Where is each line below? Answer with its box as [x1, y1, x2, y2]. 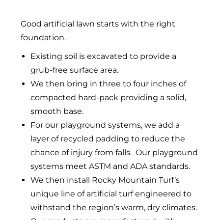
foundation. [21, 33, 68, 43]
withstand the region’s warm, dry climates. [30, 203, 197, 213]
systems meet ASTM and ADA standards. [30, 162, 190, 171]
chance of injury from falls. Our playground [30, 148, 198, 158]
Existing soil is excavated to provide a [30, 52, 176, 61]
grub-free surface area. [30, 65, 118, 75]
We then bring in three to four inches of [30, 79, 186, 89]
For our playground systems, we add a [30, 120, 180, 130]
